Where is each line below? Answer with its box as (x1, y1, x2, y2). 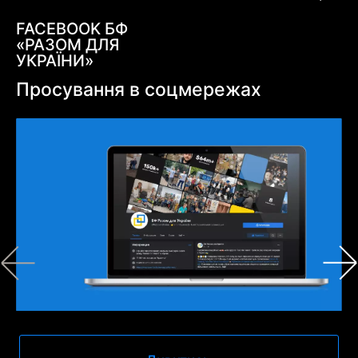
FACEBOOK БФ (15, 18, 128, 38)
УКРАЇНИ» (15, 50, 93, 70)
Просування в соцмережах (15, 78, 261, 101)
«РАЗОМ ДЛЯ (15, 34, 120, 54)
